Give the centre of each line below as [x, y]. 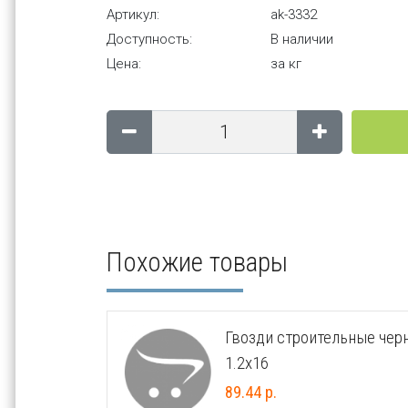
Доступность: [149, 39]
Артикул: [133, 15]
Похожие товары [197, 262]
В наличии [302, 39]
